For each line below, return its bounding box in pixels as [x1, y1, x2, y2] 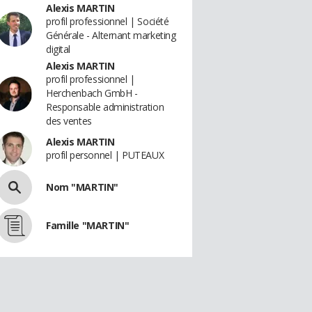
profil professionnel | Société [46, 15, 169, 28]
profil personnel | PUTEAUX [46, 148, 164, 162]
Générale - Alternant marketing [46, 29, 176, 42]
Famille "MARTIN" [46, 219, 130, 232]
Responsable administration [46, 100, 164, 114]
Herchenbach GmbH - [46, 86, 138, 100]
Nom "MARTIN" [46, 180, 118, 194]
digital [46, 42, 71, 56]
